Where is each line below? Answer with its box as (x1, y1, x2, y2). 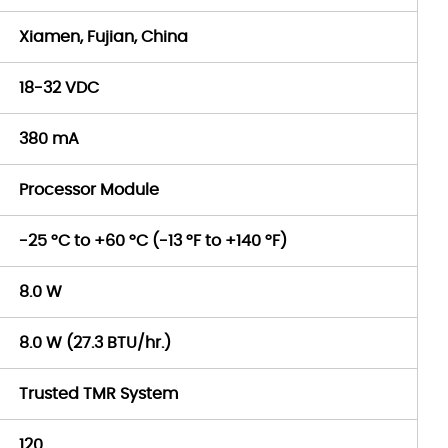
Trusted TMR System (19, 386, 178, 402)
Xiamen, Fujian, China (19, 29, 188, 45)
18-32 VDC (19, 80, 99, 96)
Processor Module (19, 182, 159, 198)
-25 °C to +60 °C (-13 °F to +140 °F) (19, 233, 287, 249)
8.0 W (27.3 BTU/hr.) (19, 335, 171, 351)
